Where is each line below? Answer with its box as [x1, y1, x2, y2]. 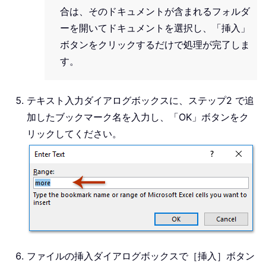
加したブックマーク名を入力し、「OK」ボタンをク [27, 110, 249, 123]
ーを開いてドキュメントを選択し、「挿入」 [60, 21, 250, 34]
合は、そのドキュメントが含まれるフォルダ [60, 5, 250, 17]
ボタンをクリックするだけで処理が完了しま [60, 38, 250, 50]
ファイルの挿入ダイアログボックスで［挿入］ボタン [27, 249, 255, 262]
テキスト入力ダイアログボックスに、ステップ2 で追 [27, 94, 254, 106]
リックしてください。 [27, 127, 122, 140]
